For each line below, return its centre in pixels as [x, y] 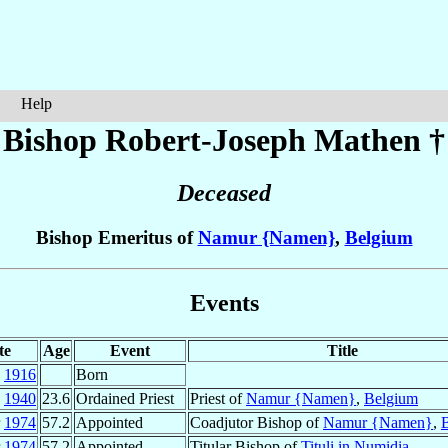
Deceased [224, 193]
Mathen [367, 140]
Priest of [218, 398]
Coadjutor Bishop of [256, 422]
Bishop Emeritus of [116, 238]
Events [224, 302]
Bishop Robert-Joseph [158, 140]
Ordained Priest [125, 398]
